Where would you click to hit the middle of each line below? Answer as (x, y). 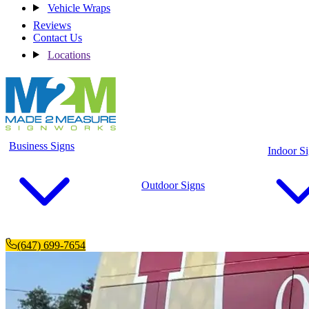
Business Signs (42, 146)
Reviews (52, 25)
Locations (69, 54)
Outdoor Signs (173, 185)
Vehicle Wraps (79, 8)
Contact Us (58, 37)
